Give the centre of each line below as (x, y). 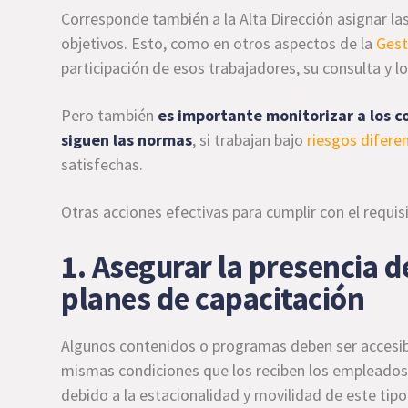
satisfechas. (102, 164)
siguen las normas (127, 140)
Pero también (110, 115)
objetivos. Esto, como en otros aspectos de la (219, 43)
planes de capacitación (213, 299)
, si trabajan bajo (250, 140)
